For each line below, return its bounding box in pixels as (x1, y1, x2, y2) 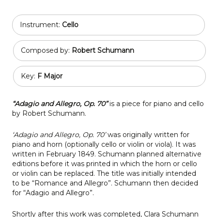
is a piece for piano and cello (109, 99, 204, 108)
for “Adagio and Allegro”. (12, 188, 94, 197)
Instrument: (20, 20, 62, 29)
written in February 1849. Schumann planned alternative (12, 149, 201, 158)
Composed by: (21, 46, 72, 55)
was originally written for (106, 130, 189, 139)
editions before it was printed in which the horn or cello (12, 159, 197, 168)
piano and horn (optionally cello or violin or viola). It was (12, 139, 196, 149)
